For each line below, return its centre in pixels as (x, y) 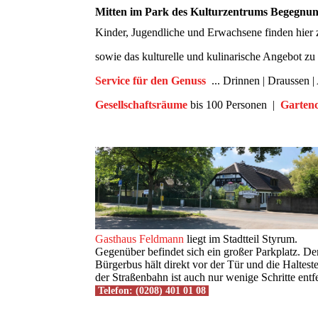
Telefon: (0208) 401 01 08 (152, 291)
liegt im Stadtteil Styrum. (241, 239)
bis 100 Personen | (233, 105)
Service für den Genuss (151, 81)
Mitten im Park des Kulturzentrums (183, 12)
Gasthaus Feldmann (140, 239)
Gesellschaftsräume (142, 105)
